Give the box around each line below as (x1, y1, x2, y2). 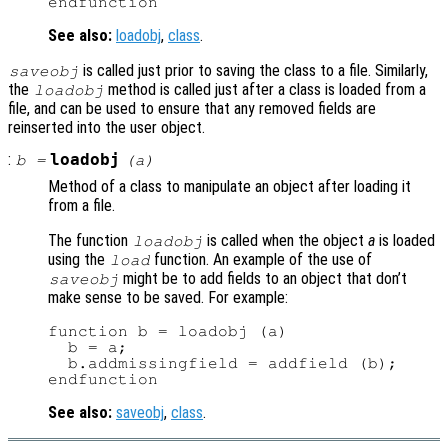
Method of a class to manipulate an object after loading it (48, 177, 411, 197)
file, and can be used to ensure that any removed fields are (8, 99, 376, 119)
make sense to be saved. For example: (48, 288, 288, 308)
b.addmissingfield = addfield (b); (48, 355, 398, 372)
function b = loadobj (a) (48, 323, 288, 340)
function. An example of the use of (150, 250, 373, 270)
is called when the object (203, 231, 369, 251)
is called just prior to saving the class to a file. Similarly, (79, 61, 429, 81)
